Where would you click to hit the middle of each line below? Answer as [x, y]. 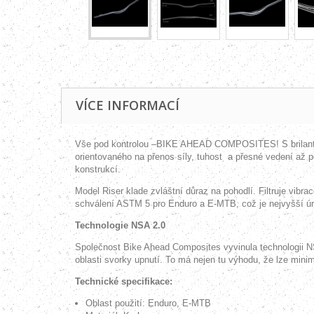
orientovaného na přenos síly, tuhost [150, 157]
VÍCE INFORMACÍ [128, 105]
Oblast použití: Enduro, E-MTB [148, 303]
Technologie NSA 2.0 [120, 225]
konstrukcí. [98, 169]
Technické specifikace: [124, 281]
